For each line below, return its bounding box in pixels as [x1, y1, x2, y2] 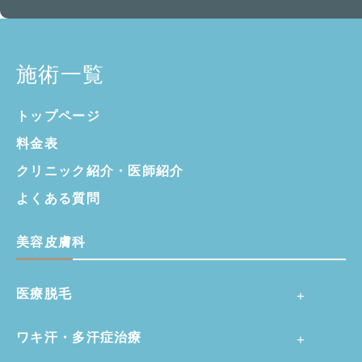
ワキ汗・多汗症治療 [16, 330, 142, 344]
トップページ [16, 108, 100, 123]
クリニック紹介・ [16, 163, 128, 178]
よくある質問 [16, 191, 100, 205]
